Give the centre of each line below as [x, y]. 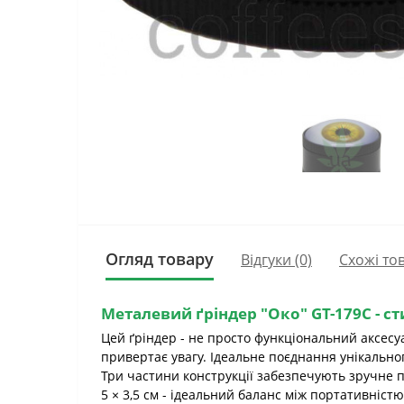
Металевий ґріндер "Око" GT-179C [236, 313]
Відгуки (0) [276, 259]
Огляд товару [160, 259]
